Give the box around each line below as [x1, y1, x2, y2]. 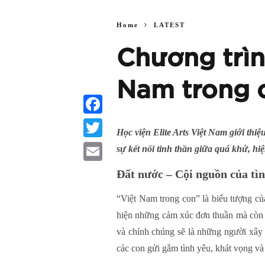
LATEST [154, 21, 185, 28]
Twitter [83, 142, 108, 151]
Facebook [83, 118, 115, 127]
